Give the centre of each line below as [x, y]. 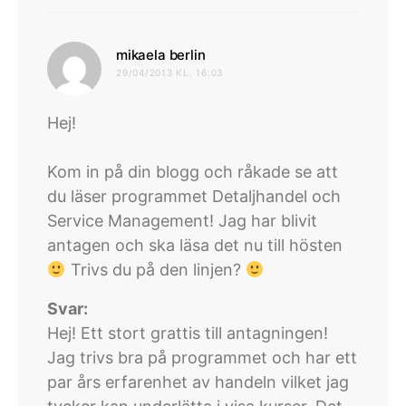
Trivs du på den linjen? [155, 270]
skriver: [233, 54]
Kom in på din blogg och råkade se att [193, 172]
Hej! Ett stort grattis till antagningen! [188, 333]
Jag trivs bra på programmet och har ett [202, 358]
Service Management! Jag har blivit [182, 221]
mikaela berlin [161, 55]
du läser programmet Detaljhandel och [194, 197]
